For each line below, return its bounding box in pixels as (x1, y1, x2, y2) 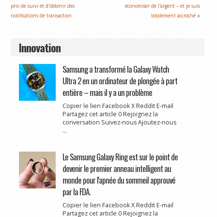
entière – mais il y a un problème (62, 86, 152, 98)
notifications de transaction (11, 12, 72, 19)
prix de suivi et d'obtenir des (11, 2, 75, 9)
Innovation (18, 39, 61, 55)
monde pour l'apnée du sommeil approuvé (62, 173, 175, 186)
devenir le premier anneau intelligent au (62, 162, 171, 174)
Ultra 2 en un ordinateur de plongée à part (62, 74, 177, 87)
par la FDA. (62, 185, 90, 198)
